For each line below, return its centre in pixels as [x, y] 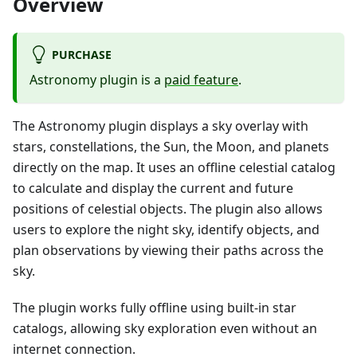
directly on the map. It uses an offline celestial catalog [174, 168]
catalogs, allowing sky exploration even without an [165, 329]
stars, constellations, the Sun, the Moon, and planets [171, 147]
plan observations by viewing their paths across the [168, 251]
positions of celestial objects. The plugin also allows [168, 209]
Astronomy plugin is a [97, 80]
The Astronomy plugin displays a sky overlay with [161, 126]
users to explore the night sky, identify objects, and [166, 230]
